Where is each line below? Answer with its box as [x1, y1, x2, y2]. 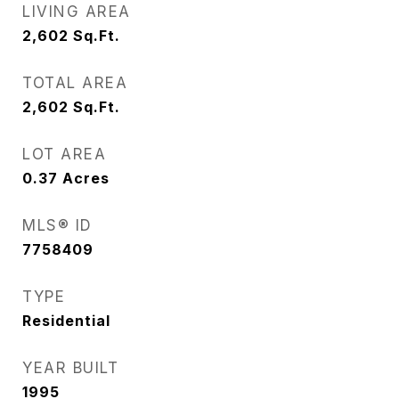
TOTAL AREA [22, 74, 127, 92]
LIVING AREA [22, 3, 131, 20]
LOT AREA [22, 145, 106, 163]
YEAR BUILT [22, 359, 118, 377]
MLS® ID [22, 216, 93, 234]
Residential [22, 312, 110, 330]
